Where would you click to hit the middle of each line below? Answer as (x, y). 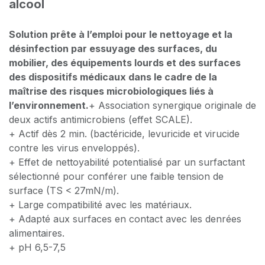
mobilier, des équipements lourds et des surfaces (125, 62)
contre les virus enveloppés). (74, 148)
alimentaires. (37, 233)
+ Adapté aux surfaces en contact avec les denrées (125, 219)
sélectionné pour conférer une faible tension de (116, 176)
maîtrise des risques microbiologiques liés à (111, 91)
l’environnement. (49, 105)
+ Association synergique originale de (172, 105)
